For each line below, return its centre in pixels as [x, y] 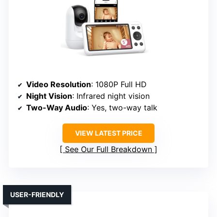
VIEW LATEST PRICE [108, 133]
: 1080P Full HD [119, 84]
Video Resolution [59, 84]
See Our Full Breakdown [108, 149]
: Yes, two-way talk [122, 107]
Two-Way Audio [57, 107]
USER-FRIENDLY [37, 194]
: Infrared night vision [111, 96]
